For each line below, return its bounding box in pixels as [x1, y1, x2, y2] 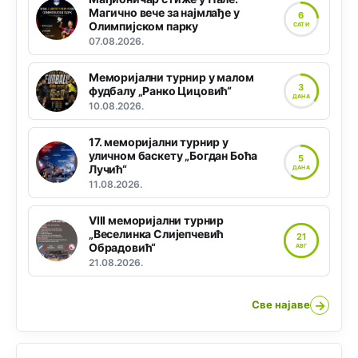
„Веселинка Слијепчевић [89, 226, 225, 241]
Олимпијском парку [89, 18, 199, 33]
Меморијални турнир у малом [89, 70, 254, 84]
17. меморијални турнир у [89, 134, 229, 149]
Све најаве [252, 298, 310, 312]
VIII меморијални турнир [89, 213, 225, 227]
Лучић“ [89, 161, 127, 176]
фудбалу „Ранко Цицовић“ [89, 83, 233, 97]
